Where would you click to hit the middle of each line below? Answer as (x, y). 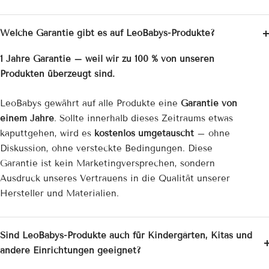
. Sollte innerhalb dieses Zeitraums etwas (144, 119)
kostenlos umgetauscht (144, 134)
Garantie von (209, 104)
